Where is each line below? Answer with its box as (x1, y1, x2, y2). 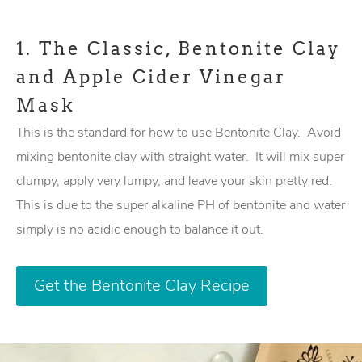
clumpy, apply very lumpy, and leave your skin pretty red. (16, 172, 335, 190)
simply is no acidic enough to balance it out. (16, 221, 270, 238)
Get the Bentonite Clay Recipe (34, 275, 250, 297)
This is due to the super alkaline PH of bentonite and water (16, 196, 345, 214)
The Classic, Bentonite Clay (39, 38, 341, 59)
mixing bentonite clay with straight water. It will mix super (16, 148, 344, 166)
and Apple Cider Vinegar (16, 66, 286, 87)
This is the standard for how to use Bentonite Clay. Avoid (16, 124, 341, 141)
